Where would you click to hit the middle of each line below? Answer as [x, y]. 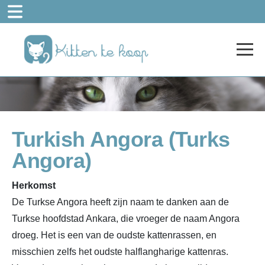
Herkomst [34, 185]
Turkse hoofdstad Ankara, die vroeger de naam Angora [126, 218]
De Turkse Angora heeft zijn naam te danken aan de [120, 202]
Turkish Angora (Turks [121, 139]
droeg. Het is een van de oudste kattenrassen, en [114, 235]
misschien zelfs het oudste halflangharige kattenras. [120, 251]
